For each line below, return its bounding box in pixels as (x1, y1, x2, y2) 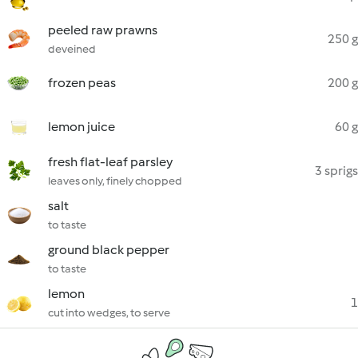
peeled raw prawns (48, 22, 157, 38)
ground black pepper (48, 242, 169, 257)
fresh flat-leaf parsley (48, 154, 173, 169)
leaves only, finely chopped (48, 174, 182, 188)
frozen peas (48, 75, 116, 90)
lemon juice (48, 119, 115, 134)
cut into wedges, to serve (48, 306, 170, 320)
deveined (48, 42, 96, 56)
